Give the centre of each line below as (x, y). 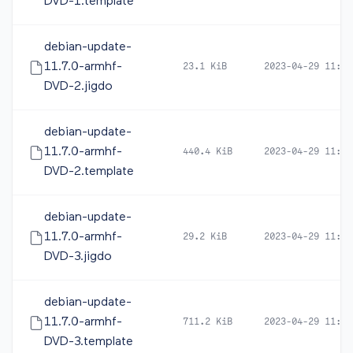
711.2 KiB (208, 322)
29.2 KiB (205, 237)
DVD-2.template (89, 172)
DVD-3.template (89, 342)
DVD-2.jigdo (78, 87)
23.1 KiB (205, 67)
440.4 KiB (208, 152)
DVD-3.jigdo (78, 257)
